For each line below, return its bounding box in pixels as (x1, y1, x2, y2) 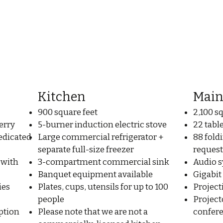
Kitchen (38, 90, 86, 105)
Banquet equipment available (38, 169, 153, 180)
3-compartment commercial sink (38, 157, 170, 167)
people (38, 194, 65, 205)
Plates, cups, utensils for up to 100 (38, 182, 169, 192)
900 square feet (38, 107, 98, 117)
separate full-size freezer (38, 144, 134, 155)
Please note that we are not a (38, 207, 148, 217)
